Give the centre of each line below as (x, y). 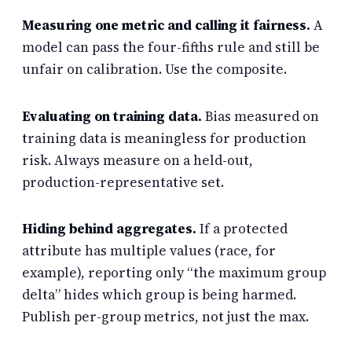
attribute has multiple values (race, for (149, 250)
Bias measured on (260, 116)
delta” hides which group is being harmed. (159, 294)
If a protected (242, 228)
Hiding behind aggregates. (109, 228)
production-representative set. (123, 182)
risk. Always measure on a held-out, (137, 160)
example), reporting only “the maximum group (174, 272)
